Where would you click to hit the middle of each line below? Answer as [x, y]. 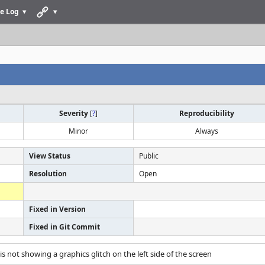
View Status [50, 156]
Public [149, 156]
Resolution [48, 174]
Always [207, 131]
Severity [75, 113]
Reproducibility [207, 113]
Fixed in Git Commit [64, 227]
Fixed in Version [57, 209]
